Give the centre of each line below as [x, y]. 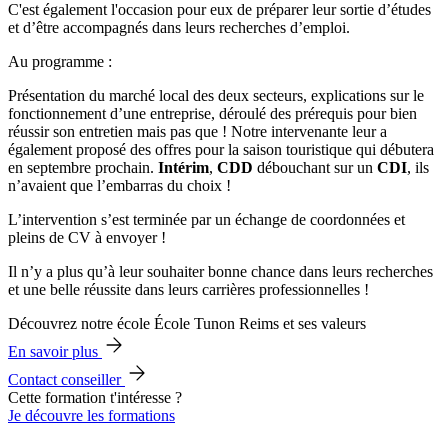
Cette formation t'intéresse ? [95, 398]
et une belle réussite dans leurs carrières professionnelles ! [190, 290]
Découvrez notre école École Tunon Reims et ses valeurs [187, 324]
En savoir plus [55, 352]
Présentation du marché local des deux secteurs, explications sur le [216, 96]
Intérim [183, 168]
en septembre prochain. [83, 168]
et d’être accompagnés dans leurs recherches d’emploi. [179, 28]
